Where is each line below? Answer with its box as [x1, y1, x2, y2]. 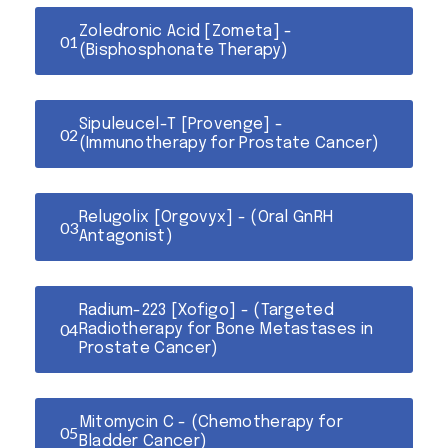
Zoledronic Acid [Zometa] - [78, 23, 293, 40]
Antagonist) [78, 228, 173, 245]
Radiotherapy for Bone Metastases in [78, 321, 374, 338]
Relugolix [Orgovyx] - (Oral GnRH [78, 209, 334, 226]
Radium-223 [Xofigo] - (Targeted [78, 302, 334, 319]
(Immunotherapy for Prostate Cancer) [78, 135, 380, 152]
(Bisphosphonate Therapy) [78, 42, 288, 59]
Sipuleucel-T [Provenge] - [78, 116, 284, 133]
